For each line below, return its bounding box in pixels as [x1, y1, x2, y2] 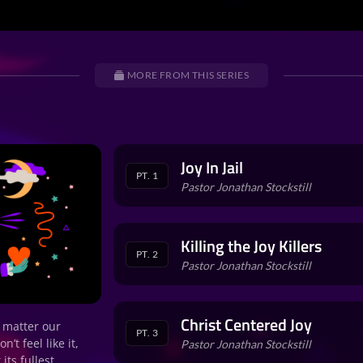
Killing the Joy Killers [181, 233, 322, 258]
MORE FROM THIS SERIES [126, 69, 250, 81]
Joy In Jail [181, 155, 243, 180]
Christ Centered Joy [181, 312, 312, 337]
